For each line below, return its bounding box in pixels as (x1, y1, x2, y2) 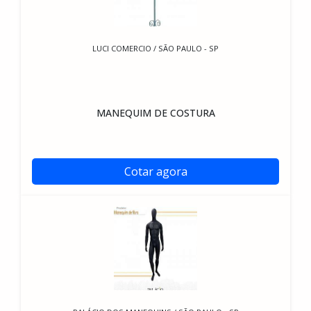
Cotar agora (124, 164, 187, 179)
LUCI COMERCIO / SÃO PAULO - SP (92, 43, 219, 53)
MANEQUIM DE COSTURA (96, 106, 215, 119)
